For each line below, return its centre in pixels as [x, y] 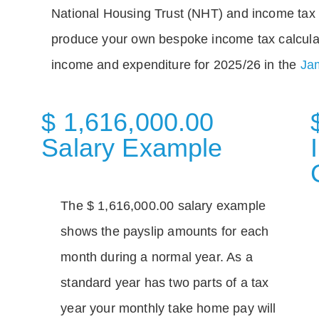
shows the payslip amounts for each [165, 231]
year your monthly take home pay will [168, 308]
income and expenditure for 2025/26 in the [176, 64]
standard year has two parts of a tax [165, 282]
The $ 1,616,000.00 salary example [163, 205]
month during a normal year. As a [157, 257]
